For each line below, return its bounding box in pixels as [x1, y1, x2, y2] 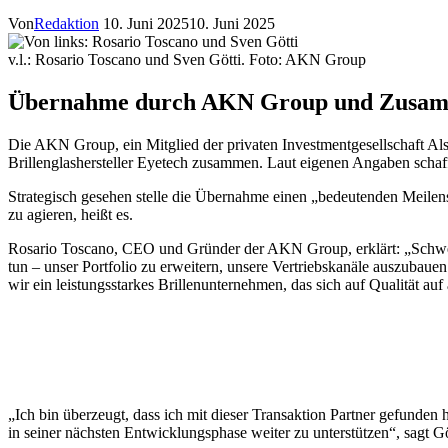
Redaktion [34, 14, 99, 32]
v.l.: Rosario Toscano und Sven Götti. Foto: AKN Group [8, 50, 366, 68]
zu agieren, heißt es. [8, 205, 133, 223]
